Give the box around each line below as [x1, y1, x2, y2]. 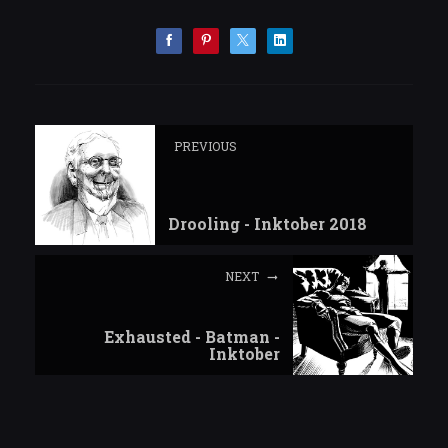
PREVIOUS [174, 138, 237, 154]
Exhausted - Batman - [104, 326, 280, 347]
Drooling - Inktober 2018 [168, 213, 367, 234]
